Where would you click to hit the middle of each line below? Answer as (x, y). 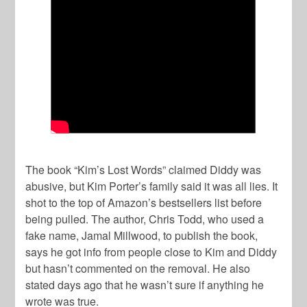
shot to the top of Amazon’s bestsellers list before (144, 203)
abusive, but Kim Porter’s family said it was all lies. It (152, 186)
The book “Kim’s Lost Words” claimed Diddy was (144, 170)
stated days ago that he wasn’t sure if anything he (145, 285)
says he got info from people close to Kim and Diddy (151, 252)
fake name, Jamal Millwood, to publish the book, (142, 236)
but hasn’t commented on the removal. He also (138, 269)
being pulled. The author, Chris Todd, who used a (145, 219)
